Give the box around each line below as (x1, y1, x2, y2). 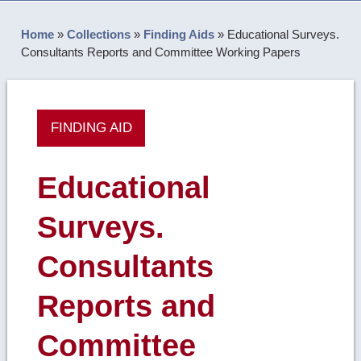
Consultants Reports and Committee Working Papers (21, 45, 301, 60)
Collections (67, 27, 131, 42)
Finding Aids (143, 27, 215, 42)
